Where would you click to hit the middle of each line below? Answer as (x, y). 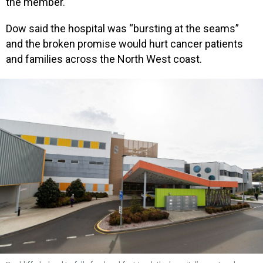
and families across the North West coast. (104, 59)
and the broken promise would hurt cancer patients (124, 44)
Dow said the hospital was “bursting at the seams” (122, 29)
